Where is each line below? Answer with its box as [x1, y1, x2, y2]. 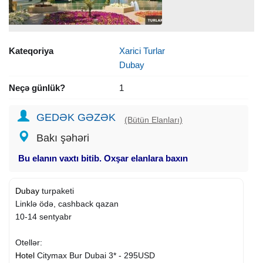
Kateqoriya [9, 45, 53, 56]
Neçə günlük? [9, 82, 65, 93]
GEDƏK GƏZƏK [36, 111, 116, 123]
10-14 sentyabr [15, 211, 72, 221]
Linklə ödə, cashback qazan [15, 198, 119, 208]
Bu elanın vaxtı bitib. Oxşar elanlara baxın [18, 153, 188, 163]
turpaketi [39, 186, 74, 195]
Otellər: [15, 237, 42, 247]
